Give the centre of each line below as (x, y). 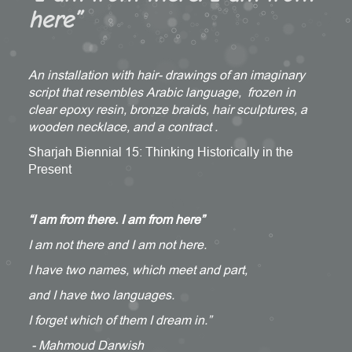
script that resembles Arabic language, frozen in (161, 92)
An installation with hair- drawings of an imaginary (166, 74)
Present (49, 169)
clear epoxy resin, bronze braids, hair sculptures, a (167, 109)
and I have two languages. (101, 294)
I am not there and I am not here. (117, 244)
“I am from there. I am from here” (116, 219)
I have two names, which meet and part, (137, 269)
